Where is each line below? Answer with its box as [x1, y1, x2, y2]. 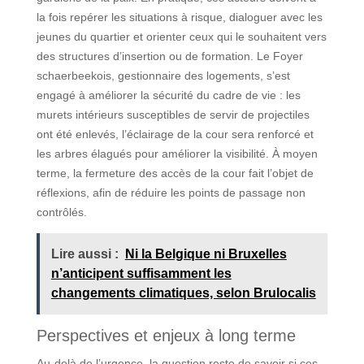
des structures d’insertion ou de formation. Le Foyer [36, 49, 303, 63]
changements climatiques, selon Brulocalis [50, 285, 316, 300]
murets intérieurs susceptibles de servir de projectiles [36, 107, 310, 121]
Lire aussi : [50, 246, 119, 261]
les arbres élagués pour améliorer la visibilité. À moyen [36, 146, 318, 160]
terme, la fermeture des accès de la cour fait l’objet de [36, 166, 314, 180]
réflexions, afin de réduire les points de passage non [36, 185, 305, 199]
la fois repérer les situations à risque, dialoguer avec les [36, 10, 323, 24]
